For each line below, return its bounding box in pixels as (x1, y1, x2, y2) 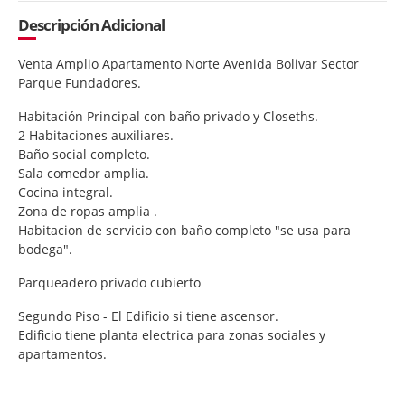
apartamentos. (18, 344, 107, 363)
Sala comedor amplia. (18, 164, 149, 182)
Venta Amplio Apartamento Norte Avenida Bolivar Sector (18, 54, 359, 72)
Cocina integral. (18, 183, 113, 201)
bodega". (18, 240, 72, 258)
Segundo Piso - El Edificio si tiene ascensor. (18, 306, 278, 325)
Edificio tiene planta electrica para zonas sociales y (18, 325, 325, 344)
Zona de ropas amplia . (18, 202, 157, 220)
